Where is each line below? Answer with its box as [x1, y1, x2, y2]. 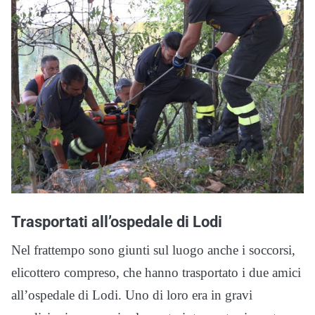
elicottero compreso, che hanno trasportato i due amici [11, 265, 301, 281]
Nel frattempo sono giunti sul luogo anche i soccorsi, [11, 243, 295, 258]
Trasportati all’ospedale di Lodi [11, 212, 222, 231]
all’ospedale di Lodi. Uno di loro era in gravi [11, 288, 252, 303]
